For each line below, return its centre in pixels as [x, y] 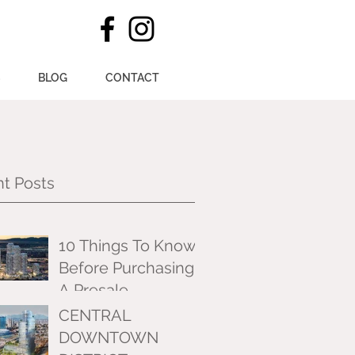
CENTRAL [95, 315]
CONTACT [132, 78]
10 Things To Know [127, 246]
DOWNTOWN [109, 338]
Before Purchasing [126, 268]
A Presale [94, 290]
